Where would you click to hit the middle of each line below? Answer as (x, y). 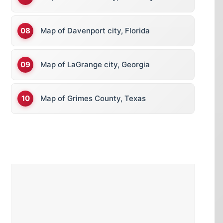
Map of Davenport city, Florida (95, 31)
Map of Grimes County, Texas (93, 98)
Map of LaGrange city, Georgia (95, 64)
